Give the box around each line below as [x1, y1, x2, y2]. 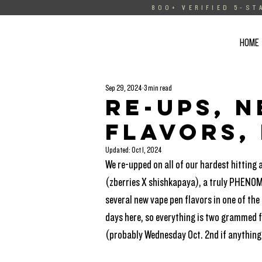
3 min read [144, 83, 172, 92]
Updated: [105, 146, 132, 154]
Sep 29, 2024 [105, 83, 142, 92]
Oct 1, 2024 [132, 146, 162, 154]
